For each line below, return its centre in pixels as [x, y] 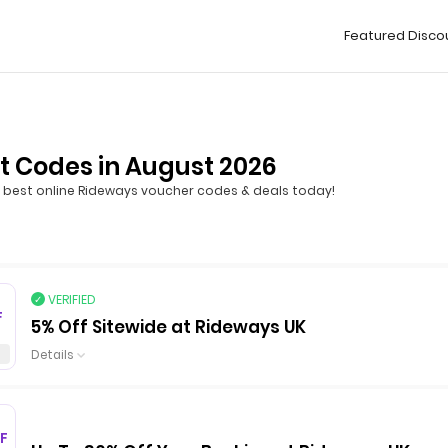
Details [52, 354]
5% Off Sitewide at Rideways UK [168, 326]
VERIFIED [72, 299]
